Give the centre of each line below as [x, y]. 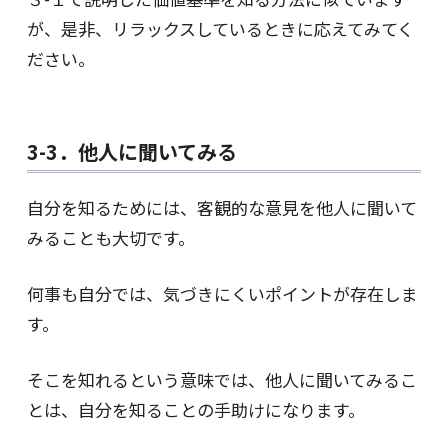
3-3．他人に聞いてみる [131, 151]
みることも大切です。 [110, 237]
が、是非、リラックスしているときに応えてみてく [220, 28]
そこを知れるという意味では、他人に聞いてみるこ [221, 379]
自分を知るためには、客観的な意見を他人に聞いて [221, 207]
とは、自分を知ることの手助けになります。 [195, 409]
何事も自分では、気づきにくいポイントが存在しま [222, 293]
